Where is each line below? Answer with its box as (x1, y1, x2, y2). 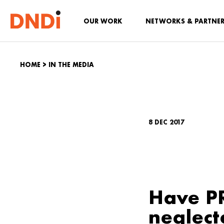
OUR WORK (83, 17, 122, 25)
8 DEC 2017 (148, 118, 184, 126)
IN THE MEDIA (48, 61, 94, 68)
